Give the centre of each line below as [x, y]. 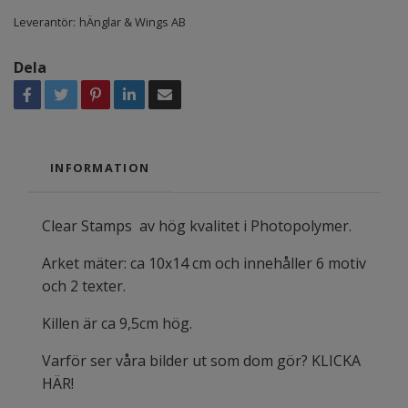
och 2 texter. [89, 286]
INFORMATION [100, 167]
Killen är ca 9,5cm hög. [119, 323]
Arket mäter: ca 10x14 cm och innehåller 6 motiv [204, 263]
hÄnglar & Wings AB [133, 21]
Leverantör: [45, 21]
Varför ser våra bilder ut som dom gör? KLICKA [201, 360]
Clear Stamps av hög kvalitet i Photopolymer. [197, 225]
